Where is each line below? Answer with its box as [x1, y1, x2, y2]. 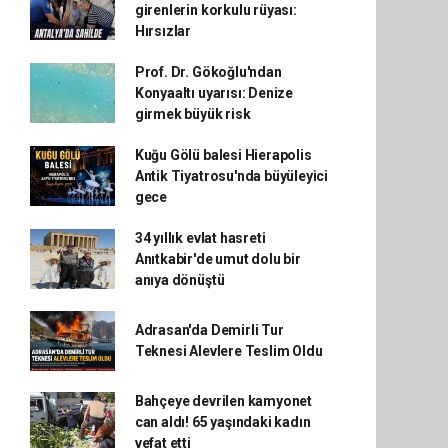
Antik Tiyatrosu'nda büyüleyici [134, 167, 329, 184]
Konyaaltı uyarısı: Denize [134, 84, 294, 101]
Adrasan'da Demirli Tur [134, 321, 284, 338]
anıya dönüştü [134, 271, 225, 288]
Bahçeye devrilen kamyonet [134, 392, 313, 409]
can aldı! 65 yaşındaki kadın [134, 413, 311, 430]
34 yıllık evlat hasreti [134, 229, 266, 246]
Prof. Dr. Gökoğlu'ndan [134, 63, 282, 80]
